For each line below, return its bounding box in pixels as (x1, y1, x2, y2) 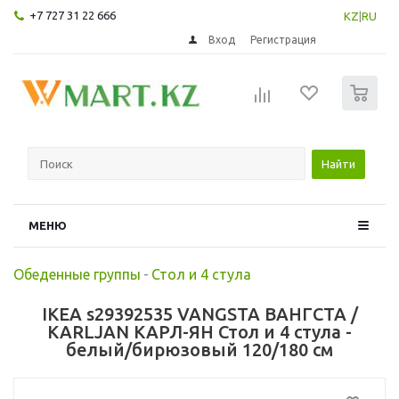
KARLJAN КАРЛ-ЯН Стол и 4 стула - (47, 321, 352, 342)
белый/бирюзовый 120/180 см (66, 338, 333, 360)
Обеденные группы (13, 265, 141, 282)
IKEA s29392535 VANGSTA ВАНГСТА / (41, 303, 358, 324)
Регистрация (250, 33, 317, 45)
